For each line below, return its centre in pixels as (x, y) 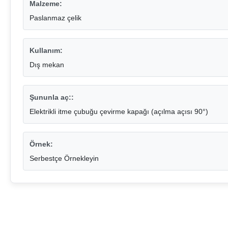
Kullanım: (46, 51)
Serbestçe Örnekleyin (64, 159)
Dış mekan (47, 65)
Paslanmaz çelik (55, 18)
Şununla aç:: (52, 97)
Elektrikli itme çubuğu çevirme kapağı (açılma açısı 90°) (119, 112)
